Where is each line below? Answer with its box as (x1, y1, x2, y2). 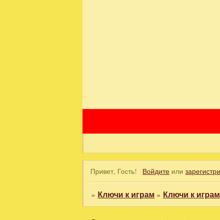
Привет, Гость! (90, 166, 137, 176)
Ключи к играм (97, 189, 155, 200)
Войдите (142, 166, 170, 176)
